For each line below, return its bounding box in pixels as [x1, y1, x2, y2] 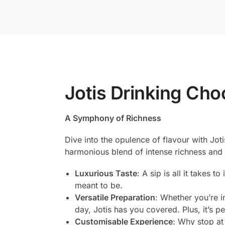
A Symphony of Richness [64, 113, 161, 123]
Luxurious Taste [74, 168, 137, 179]
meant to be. [74, 180, 123, 191]
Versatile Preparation [74, 192, 155, 203]
